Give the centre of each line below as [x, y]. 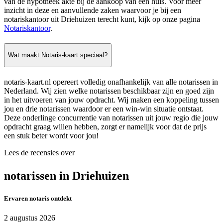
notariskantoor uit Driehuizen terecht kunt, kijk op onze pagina [102, 19]
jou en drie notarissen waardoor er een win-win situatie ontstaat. [104, 109]
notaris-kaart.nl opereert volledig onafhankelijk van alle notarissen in [111, 82]
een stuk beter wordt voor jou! [51, 136]
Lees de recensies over [39, 153]
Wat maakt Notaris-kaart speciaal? [58, 55]
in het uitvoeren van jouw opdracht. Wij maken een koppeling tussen [111, 100]
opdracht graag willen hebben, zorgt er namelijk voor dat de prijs [105, 127]
